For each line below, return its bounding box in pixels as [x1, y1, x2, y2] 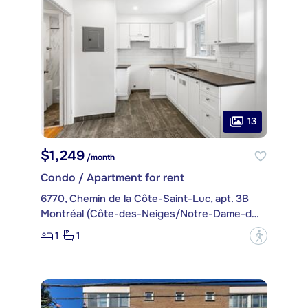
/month [85, 151, 115, 163]
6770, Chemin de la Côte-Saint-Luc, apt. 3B [41, 191, 249, 206]
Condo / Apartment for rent [41, 170, 184, 185]
